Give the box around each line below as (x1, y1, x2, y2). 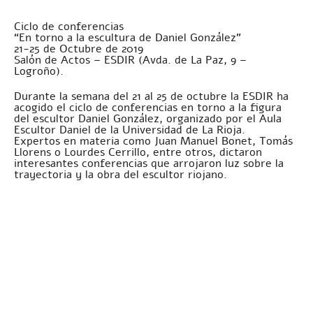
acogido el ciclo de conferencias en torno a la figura (14, 100, 282, 115)
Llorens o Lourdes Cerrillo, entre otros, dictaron (14, 145, 262, 160)
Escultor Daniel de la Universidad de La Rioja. (14, 122, 245, 138)
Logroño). (14, 64, 64, 79)
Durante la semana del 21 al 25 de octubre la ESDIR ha (14, 89, 289, 104)
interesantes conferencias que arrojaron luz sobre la (14, 156, 284, 171)
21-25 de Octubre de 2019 (14, 41, 143, 57)
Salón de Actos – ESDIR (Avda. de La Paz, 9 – (14, 52, 247, 68)
